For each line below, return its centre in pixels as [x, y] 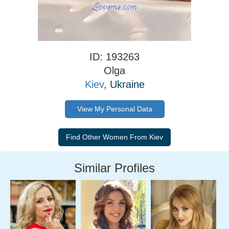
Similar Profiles [114, 168]
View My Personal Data [114, 109]
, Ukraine [124, 84]
